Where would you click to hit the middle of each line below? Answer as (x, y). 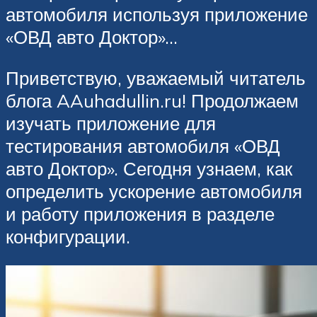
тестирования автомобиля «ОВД (143, 145)
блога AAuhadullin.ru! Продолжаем (152, 100)
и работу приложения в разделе (140, 213)
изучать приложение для (111, 123)
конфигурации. (68, 236)
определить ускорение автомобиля (154, 191)
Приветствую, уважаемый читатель (156, 77)
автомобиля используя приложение (157, 15)
